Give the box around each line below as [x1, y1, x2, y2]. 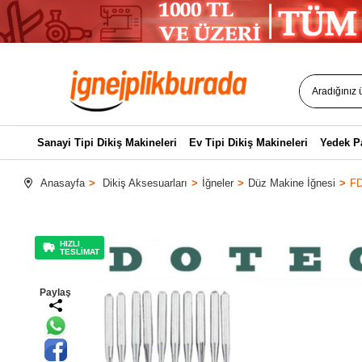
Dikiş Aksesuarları [103, 177, 187, 189]
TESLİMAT [60, 246, 99, 256]
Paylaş [40, 287, 72, 298]
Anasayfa [40, 177, 85, 189]
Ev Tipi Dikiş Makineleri [188, 137, 308, 149]
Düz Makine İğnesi [248, 177, 335, 189]
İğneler [202, 177, 234, 189]
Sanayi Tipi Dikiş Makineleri [36, 137, 177, 149]
